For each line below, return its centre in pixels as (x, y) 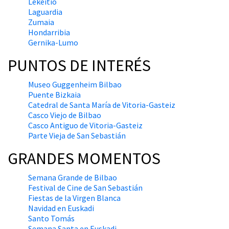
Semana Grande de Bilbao (73, 178)
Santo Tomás (51, 219)
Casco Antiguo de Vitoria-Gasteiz (85, 125)
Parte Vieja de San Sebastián (77, 136)
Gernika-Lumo (53, 43)
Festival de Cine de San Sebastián (85, 188)
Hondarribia (49, 32)
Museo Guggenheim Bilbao (75, 85)
